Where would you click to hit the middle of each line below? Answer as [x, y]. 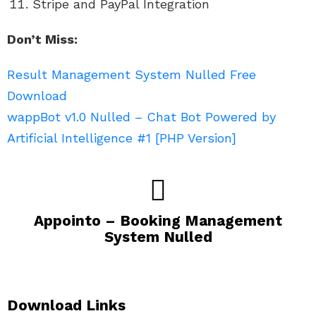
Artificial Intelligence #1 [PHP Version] [122, 138]
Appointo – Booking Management [158, 220]
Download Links [66, 305]
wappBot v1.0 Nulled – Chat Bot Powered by [141, 116]
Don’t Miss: [42, 39]
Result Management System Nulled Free [132, 74]
